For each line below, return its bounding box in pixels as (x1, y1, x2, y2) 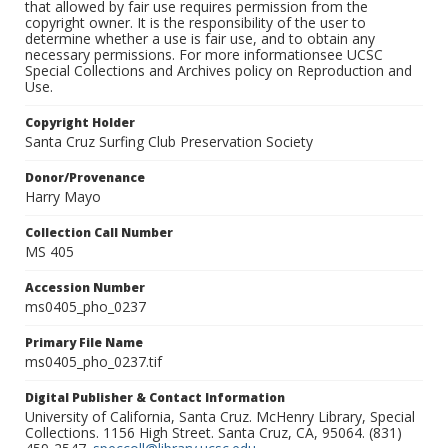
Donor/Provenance (25, 169, 145, 187)
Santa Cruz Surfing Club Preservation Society (25, 132, 313, 152)
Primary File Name (25, 334, 143, 352)
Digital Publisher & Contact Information (25, 389, 285, 407)
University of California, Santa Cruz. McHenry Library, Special (25, 407, 415, 427)
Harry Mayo (25, 187, 101, 207)
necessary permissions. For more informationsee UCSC (25, 45, 383, 65)
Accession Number (25, 279, 145, 297)
